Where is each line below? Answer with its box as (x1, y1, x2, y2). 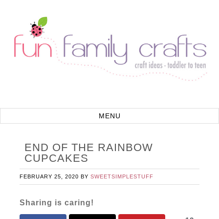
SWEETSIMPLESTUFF (90, 174, 154, 179)
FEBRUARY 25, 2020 (20, 174, 79, 179)
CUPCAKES (24, 152, 89, 164)
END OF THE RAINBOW (24, 141, 153, 153)
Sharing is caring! (20, 198, 94, 207)
